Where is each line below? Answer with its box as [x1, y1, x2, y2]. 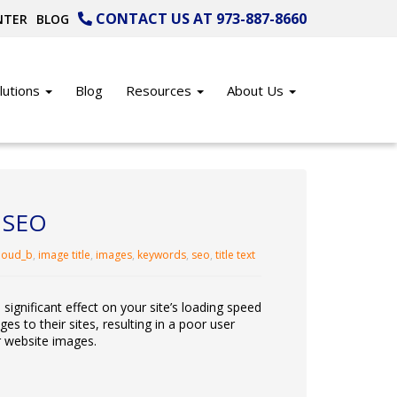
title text [214, 247, 255, 262]
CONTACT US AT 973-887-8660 [92, 9, 307, 28]
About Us [227, 82, 287, 99]
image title [37, 247, 90, 262]
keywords [136, 247, 186, 262]
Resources [126, 82, 195, 99]
